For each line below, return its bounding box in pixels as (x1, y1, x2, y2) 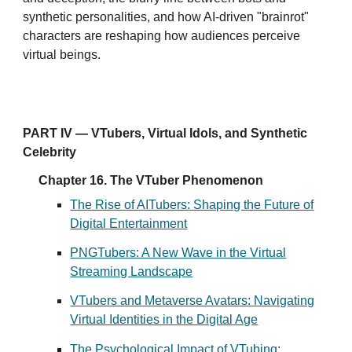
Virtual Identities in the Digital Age (70, 313, 258, 327)
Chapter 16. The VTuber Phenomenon (38, 174, 264, 187)
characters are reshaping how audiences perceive (23, 29, 301, 42)
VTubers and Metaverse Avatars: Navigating (70, 294, 315, 308)
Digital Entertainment (70, 216, 188, 230)
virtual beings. (23, 48, 101, 61)
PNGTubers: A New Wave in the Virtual (70, 245, 287, 259)
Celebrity (23, 145, 77, 159)
